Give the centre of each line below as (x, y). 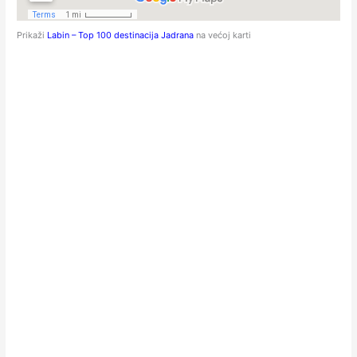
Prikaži (32, 35)
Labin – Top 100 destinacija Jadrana (122, 35)
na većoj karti (224, 35)
